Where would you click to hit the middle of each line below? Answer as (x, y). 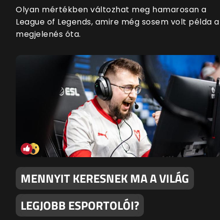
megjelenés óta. (48, 34)
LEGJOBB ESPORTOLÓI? (80, 206)
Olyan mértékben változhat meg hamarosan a (111, 10)
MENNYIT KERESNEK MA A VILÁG (105, 179)
